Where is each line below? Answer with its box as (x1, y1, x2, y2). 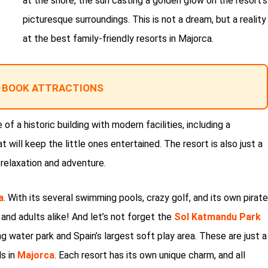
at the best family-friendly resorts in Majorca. (23, 33, 214, 45)
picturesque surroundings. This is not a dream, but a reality (23, 14, 266, 26)
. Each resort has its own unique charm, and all (54, 249, 245, 261)
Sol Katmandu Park (174, 211, 261, 223)
